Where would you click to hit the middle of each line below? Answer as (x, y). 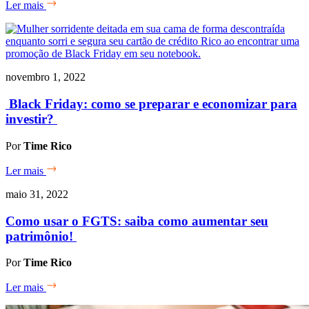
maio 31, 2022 (37, 194)
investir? (31, 119)
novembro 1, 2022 (46, 77)
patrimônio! (41, 236)
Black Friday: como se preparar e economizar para (151, 104)
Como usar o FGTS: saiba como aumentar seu (137, 221)
